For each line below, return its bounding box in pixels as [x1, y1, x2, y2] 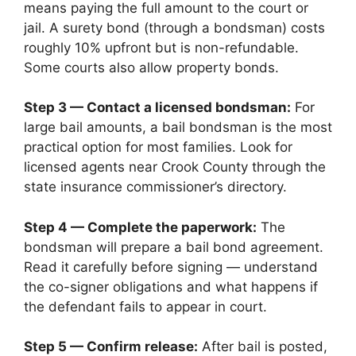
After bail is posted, [198, 339, 327, 354]
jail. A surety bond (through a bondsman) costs [24, 19, 325, 36]
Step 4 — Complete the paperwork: [24, 219, 257, 235]
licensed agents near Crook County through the [24, 159, 326, 175]
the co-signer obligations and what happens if [24, 278, 318, 295]
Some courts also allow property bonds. [24, 59, 279, 75]
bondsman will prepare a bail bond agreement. [24, 238, 323, 255]
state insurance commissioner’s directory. [24, 179, 287, 195]
